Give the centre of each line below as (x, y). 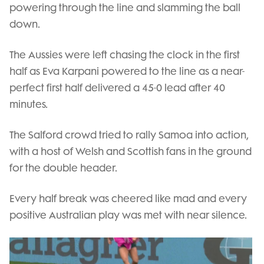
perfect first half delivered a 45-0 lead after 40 (117, 88)
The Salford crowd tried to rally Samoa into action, (129, 135)
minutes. (29, 104)
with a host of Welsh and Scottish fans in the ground (131, 151)
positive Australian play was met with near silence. (128, 215)
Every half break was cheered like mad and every (128, 198)
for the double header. (63, 168)
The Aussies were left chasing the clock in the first (125, 55)
